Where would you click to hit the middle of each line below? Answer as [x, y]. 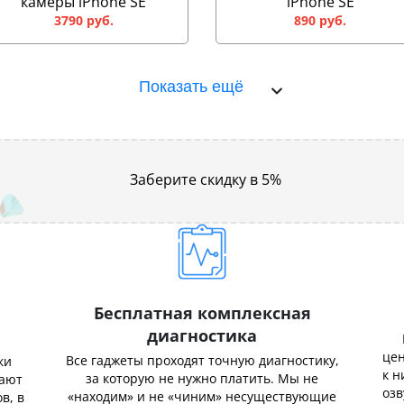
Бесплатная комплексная [202, 313]
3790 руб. [83, 20]
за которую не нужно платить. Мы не [202, 378]
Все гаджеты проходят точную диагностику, [202, 360]
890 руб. [321, 20]
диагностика [202, 335]
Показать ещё [191, 87]
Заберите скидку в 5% [206, 179]
